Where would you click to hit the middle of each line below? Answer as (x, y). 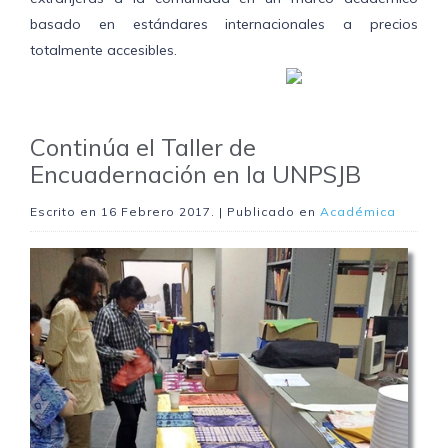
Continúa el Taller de (143, 147)
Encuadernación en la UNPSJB (195, 174)
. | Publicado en (265, 212)
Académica (358, 212)
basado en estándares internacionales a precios (224, 24)
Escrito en (65, 212)
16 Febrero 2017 (156, 212)
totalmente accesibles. (103, 50)
